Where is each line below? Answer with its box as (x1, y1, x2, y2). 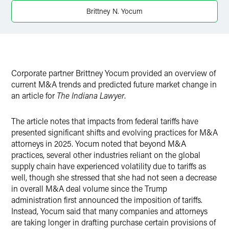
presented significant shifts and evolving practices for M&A (11, 127, 218, 138)
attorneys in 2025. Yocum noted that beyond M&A (11, 138, 186, 149)
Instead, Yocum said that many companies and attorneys (11, 205, 208, 216)
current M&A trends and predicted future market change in (11, 79, 217, 89)
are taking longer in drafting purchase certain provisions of (11, 217, 216, 227)
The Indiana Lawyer (57, 90, 124, 101)
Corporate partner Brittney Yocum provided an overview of (11, 67, 216, 78)
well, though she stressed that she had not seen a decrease (11, 172, 217, 182)
